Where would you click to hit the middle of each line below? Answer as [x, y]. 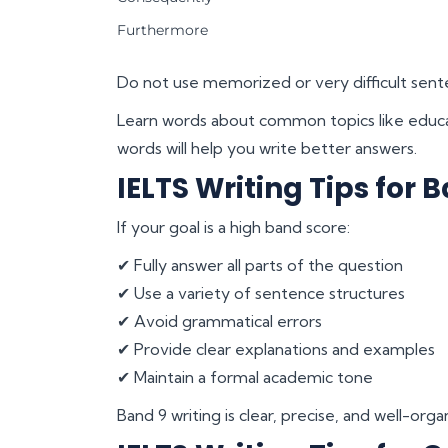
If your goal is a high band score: [233, 226]
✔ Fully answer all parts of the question [260, 264]
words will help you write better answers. [267, 147]
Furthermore [162, 29]
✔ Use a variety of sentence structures [261, 292]
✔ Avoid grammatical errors [219, 320]
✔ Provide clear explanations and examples [276, 348]
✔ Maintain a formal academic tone [245, 376]
